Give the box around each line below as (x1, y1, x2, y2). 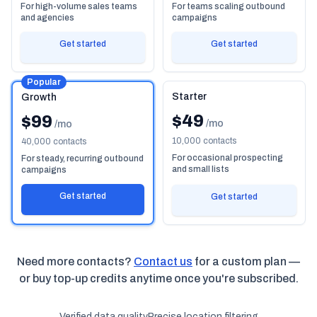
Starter (172, 91, 207, 102)
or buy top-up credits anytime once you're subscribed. (18, 272, 299, 284)
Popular (27, 77, 61, 87)
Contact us (134, 255, 192, 267)
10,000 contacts (172, 136, 236, 146)
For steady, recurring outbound (21, 154, 144, 163)
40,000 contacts (21, 137, 86, 146)
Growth (21, 92, 57, 103)
